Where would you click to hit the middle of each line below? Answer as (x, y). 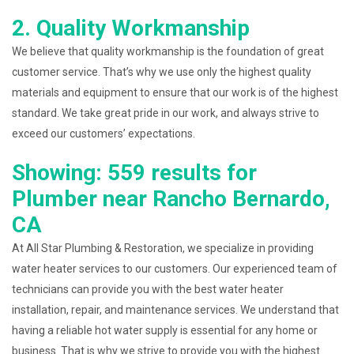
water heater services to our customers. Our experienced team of (175, 268)
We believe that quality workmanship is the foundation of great (168, 51)
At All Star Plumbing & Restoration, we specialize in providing (163, 248)
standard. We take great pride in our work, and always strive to (166, 113)
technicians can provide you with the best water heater (148, 289)
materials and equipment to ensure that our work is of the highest (175, 92)
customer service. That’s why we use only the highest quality (162, 72)
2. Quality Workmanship (131, 28)
